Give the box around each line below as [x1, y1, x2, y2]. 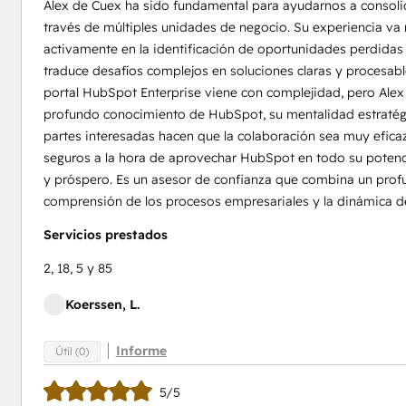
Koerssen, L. [64, 296, 140, 313]
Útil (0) [54, 343, 89, 358]
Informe [115, 343, 167, 359]
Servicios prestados [43, 227, 168, 243]
